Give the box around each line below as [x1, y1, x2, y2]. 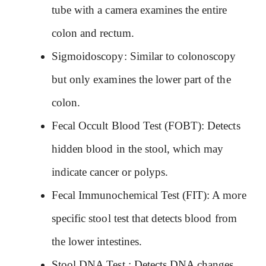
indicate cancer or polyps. [52, 166, 169, 179]
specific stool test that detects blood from [52, 212, 237, 225]
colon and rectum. [52, 27, 134, 40]
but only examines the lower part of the [52, 73, 231, 86]
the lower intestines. [52, 235, 142, 248]
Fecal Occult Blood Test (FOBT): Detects [52, 119, 240, 132]
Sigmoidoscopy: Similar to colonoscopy [52, 50, 236, 63]
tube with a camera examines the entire [52, 4, 227, 17]
